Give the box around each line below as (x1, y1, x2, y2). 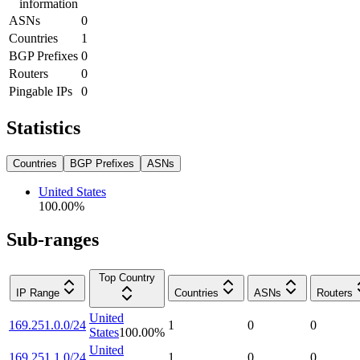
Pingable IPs (9, 84, 72, 98)
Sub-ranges (6, 229, 99, 251)
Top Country (99, 272, 155, 284)
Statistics (6, 117, 80, 138)
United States (39, 184, 106, 198)
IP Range (16, 287, 59, 300)
